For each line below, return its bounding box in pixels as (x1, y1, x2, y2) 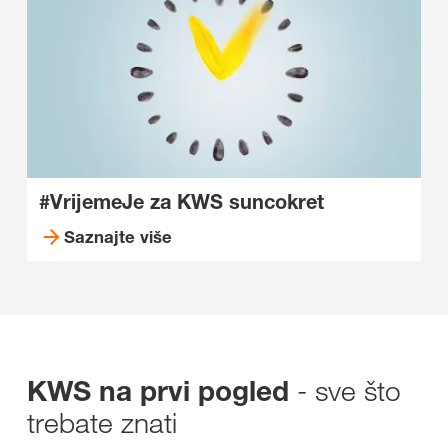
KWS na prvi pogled (27, 374, 297, 408)
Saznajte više (63, 226, 172, 247)
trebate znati (27, 405, 177, 440)
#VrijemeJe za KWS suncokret (39, 189, 324, 214)
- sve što (297, 373, 401, 408)
